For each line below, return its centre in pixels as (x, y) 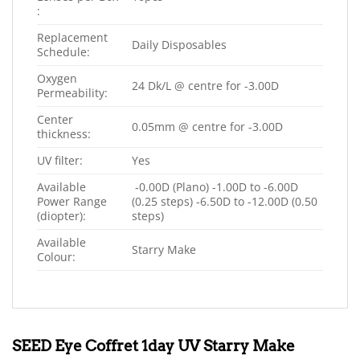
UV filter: (60, 160)
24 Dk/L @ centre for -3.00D (206, 85)
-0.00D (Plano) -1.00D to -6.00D (215, 186)
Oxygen (57, 78)
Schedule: (63, 51)
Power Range (72, 201)
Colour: (56, 256)
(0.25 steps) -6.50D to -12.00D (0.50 (225, 201)
